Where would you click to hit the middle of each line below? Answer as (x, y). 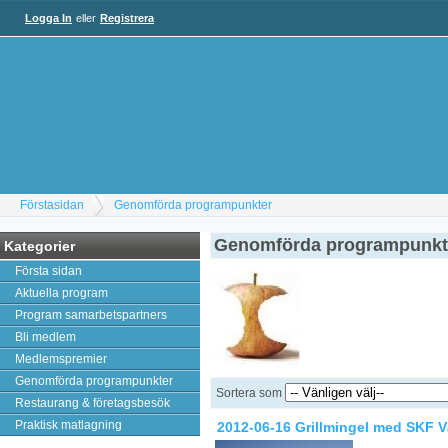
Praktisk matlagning (68, 425)
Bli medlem (45, 337)
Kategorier (39, 246)
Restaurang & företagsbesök (92, 403)
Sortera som (250, 393)
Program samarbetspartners (91, 315)
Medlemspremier (61, 359)
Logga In (48, 18)
